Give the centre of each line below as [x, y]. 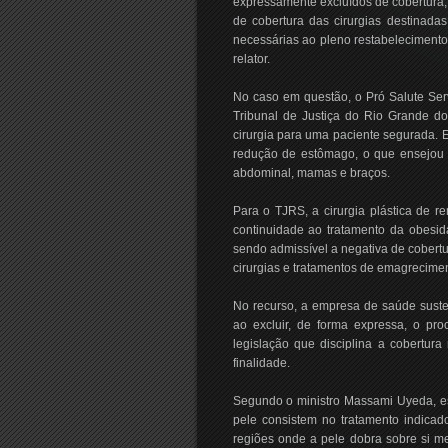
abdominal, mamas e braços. [311, 173]
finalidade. [261, 363]
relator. [251, 59]
